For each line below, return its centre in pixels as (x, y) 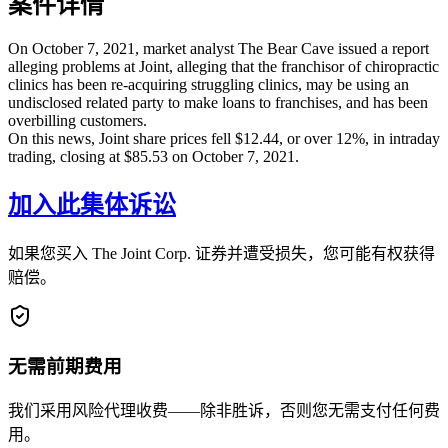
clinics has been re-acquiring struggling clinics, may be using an (208, 84)
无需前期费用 (65, 367)
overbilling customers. (77, 120)
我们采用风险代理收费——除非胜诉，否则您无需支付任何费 (224, 410)
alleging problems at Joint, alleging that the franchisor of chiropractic (223, 66)
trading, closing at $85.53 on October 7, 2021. (153, 156)
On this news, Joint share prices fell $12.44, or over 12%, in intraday (224, 138)
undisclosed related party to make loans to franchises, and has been (218, 102)
